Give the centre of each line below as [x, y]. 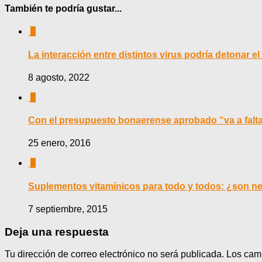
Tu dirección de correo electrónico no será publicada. [114, 254]
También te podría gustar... [63, 9]
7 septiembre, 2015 [68, 209]
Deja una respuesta [57, 232]
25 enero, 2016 [59, 143]
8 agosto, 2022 [59, 77]
